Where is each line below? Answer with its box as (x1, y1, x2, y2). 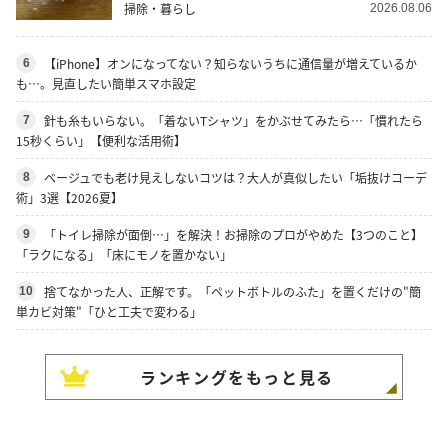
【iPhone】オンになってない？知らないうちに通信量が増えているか (44, 54, 417, 72)
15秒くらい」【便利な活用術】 (16, 131, 186, 149)
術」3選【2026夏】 (16, 188, 123, 206)
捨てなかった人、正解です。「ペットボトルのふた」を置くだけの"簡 (44, 282, 421, 300)
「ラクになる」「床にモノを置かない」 (16, 245, 232, 263)
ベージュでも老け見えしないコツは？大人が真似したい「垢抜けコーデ (44, 168, 427, 186)
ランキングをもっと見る (140, 364, 334, 389)
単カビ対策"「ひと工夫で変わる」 (16, 302, 202, 320)
